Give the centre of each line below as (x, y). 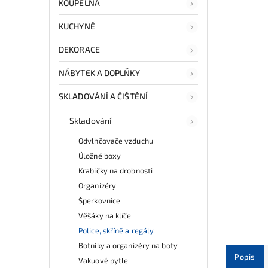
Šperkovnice (100, 200)
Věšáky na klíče (105, 215)
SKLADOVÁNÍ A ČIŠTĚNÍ (103, 96)
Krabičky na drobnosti (116, 170)
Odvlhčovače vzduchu (116, 140)
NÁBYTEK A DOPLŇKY (99, 72)
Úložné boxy (100, 155)
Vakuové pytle (103, 260)
